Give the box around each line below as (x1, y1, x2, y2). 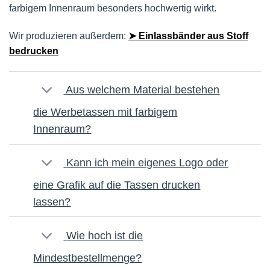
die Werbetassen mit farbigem (33, 106, 178, 119)
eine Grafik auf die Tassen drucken (33, 178, 201, 191)
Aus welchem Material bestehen (66, 84, 220, 96)
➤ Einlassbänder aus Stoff (128, 31, 248, 42)
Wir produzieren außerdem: (9, 31, 128, 42)
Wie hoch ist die (66, 229, 143, 242)
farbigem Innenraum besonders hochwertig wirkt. (9, 3, 216, 14)
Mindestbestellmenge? (33, 251, 142, 264)
